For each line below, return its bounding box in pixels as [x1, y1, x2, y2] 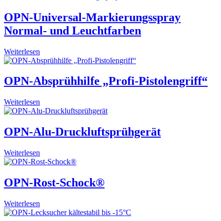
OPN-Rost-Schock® [4, 176, 105, 189]
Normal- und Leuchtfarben [4, 24, 141, 37]
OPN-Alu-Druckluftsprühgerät [4, 125, 161, 139]
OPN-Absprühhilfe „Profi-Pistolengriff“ [4, 74, 208, 88]
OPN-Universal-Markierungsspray [4, 10, 181, 24]
